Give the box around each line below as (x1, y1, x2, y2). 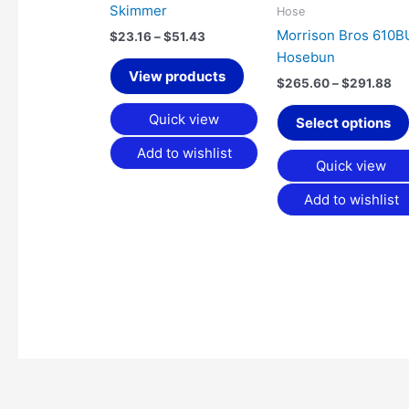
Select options (296, 114, 392, 132)
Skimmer (110, 2, 168, 20)
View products (129, 68, 226, 86)
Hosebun (277, 48, 336, 67)
